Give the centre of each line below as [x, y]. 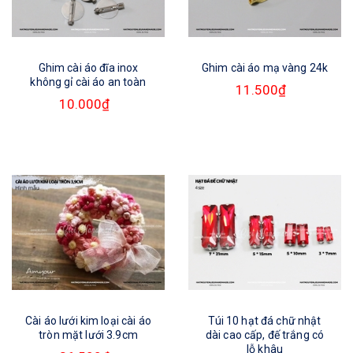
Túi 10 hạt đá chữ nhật [265, 321]
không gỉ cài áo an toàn [88, 82]
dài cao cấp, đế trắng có [265, 335]
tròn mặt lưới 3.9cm [88, 335]
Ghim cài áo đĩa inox [88, 68]
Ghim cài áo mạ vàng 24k [265, 68]
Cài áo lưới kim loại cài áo [88, 321]
